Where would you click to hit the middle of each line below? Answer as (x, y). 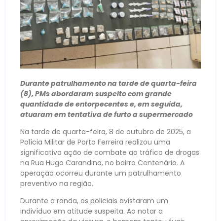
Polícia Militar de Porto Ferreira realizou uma (95, 142)
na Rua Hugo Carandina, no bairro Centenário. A (102, 163)
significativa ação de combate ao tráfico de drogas (110, 153)
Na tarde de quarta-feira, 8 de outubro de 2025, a (106, 132)
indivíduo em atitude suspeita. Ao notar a (92, 211)
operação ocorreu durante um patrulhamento (101, 173)
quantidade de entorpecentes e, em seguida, (101, 104)
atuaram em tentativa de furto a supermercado (107, 114)
